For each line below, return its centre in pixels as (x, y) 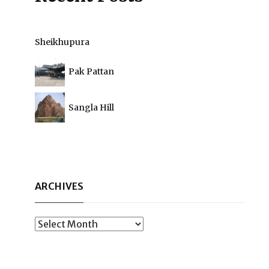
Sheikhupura (62, 42)
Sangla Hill (91, 107)
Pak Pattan (91, 71)
